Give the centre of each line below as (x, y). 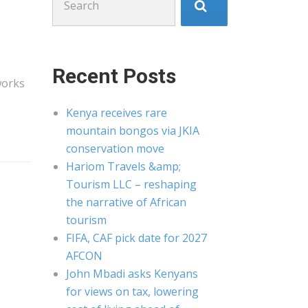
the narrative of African (126, 202)
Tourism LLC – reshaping (131, 184)
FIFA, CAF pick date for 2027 (136, 238)
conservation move (115, 148)
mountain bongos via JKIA (133, 131)
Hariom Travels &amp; (123, 166)
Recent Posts (114, 76)
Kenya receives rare (117, 113)
